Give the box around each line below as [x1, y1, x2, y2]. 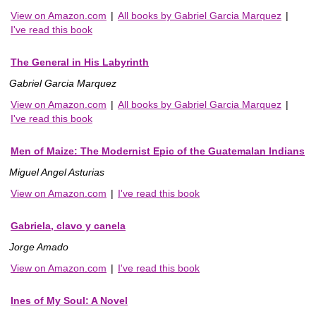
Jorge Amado [9, 241, 68, 253]
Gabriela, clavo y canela [11, 220, 126, 232]
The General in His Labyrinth [11, 56, 149, 68]
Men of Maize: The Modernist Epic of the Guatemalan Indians [11, 145, 305, 157]
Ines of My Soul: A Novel [11, 295, 128, 307]
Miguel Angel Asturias [9, 166, 104, 178]
